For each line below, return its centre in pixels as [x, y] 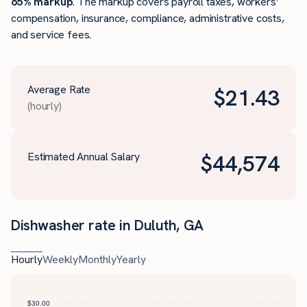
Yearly [131, 260]
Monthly [97, 260]
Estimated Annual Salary [84, 157]
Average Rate [59, 90]
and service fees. [51, 35]
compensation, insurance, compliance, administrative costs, [148, 19]
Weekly [60, 260]
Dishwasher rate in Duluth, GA [107, 225]
